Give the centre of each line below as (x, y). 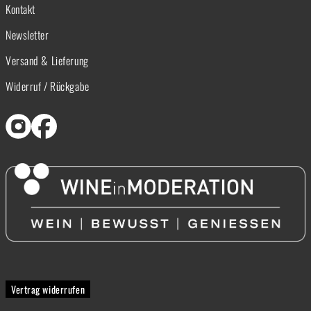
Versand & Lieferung (47, 60)
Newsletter (27, 34)
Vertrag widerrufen (48, 289)
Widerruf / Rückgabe (48, 86)
